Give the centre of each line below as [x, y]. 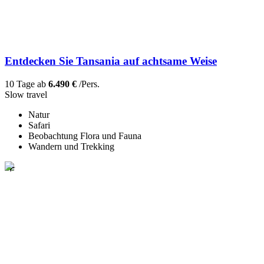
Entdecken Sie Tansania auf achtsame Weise [111, 61]
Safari [39, 126]
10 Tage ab [27, 84]
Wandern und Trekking [71, 147]
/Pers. [88, 84]
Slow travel [26, 95]
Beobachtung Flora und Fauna [85, 136]
